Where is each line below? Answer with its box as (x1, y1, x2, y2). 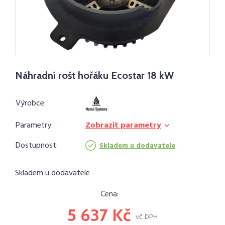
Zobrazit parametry (85, 119, 161, 132)
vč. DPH (136, 212, 158, 222)
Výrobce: (16, 97, 46, 110)
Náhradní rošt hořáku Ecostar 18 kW (15, 69, 174, 81)
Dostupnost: (16, 139, 58, 152)
